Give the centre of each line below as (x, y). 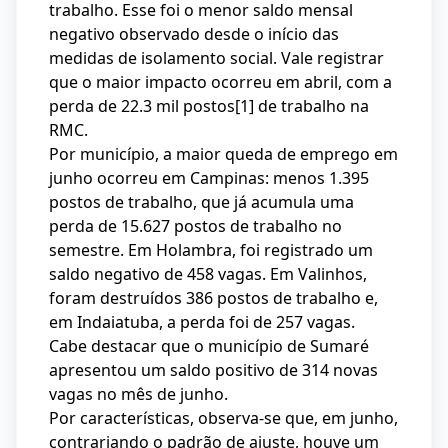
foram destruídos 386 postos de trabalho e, (213, 298)
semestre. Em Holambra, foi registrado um (211, 250)
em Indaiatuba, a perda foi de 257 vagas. (202, 322)
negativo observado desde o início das (194, 34)
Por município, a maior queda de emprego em (223, 154)
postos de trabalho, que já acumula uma (201, 202)
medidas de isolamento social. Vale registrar (216, 58)
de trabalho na (311, 106)
